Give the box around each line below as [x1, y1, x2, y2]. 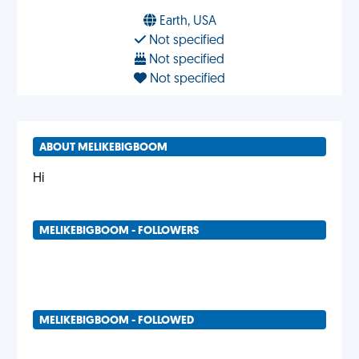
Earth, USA [155, 15, 216, 28]
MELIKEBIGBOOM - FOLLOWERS [39, 225, 199, 237]
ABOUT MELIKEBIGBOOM [39, 142, 167, 154]
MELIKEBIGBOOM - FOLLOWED [39, 315, 194, 327]
